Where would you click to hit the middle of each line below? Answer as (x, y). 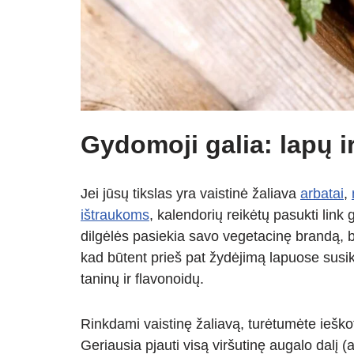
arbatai (322, 194)
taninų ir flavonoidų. (142, 279)
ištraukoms (115, 215)
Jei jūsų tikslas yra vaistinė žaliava (190, 194)
